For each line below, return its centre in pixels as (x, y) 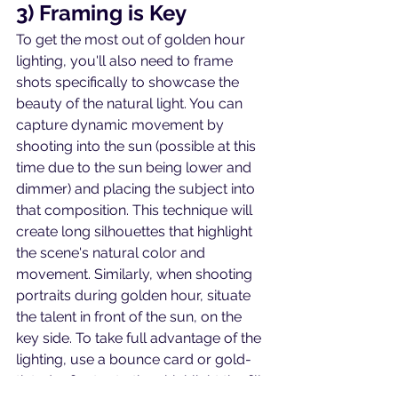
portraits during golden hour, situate (135, 296)
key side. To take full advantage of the (140, 338)
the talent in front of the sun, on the (131, 317)
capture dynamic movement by (122, 125)
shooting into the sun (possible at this (138, 147)
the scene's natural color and (112, 253)
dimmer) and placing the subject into (137, 189)
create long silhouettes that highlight (136, 232)
